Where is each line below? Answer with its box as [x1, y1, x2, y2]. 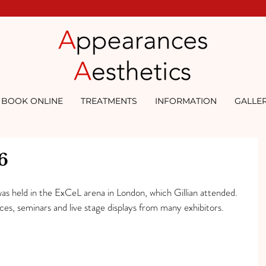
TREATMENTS [81, 96, 137, 106]
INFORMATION [155, 96, 217, 106]
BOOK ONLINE [1, 96, 63, 106]
